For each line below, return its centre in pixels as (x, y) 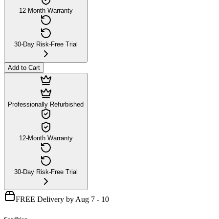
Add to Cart (24, 67)
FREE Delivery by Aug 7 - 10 (62, 199)
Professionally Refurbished (46, 104)
